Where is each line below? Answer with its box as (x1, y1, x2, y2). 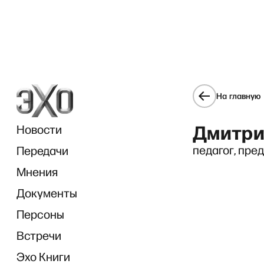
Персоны (16, 206, 64, 222)
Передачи (16, 143, 68, 158)
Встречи (16, 227, 61, 243)
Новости (16, 121, 62, 137)
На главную (216, 90, 261, 101)
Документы (16, 185, 77, 200)
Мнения (16, 164, 58, 179)
